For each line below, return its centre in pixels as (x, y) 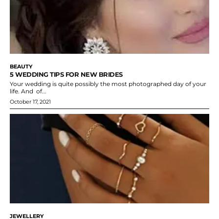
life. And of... (28, 91)
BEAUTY (21, 66)
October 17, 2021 (30, 101)
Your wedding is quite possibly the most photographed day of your (108, 84)
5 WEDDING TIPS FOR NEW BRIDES (66, 74)
